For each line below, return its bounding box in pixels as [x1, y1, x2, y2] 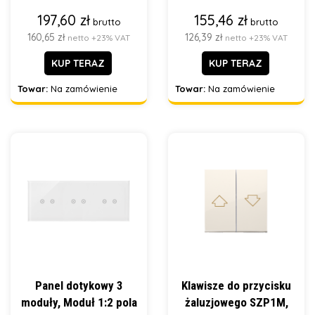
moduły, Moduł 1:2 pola [20, 295, 137, 309]
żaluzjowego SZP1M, [184, 295, 288, 309]
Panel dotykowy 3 [34, 278, 123, 292]
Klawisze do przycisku [181, 278, 291, 292]
